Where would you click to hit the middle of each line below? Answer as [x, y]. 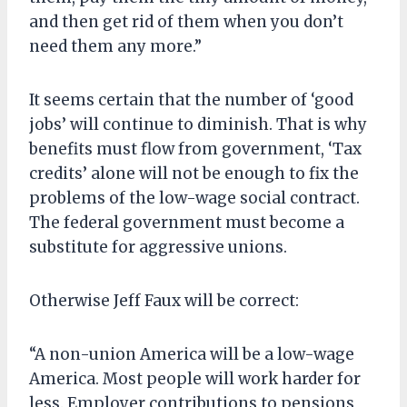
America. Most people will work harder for [195, 378]
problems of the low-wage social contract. [194, 198]
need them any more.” [115, 46]
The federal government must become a [187, 222]
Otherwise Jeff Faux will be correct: [164, 300]
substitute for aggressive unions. [158, 247]
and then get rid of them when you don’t [186, 21]
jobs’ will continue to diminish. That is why [198, 124]
